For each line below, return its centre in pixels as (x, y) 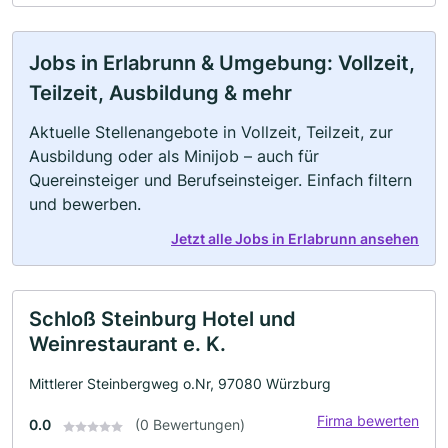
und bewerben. (85, 204)
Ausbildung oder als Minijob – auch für (174, 156)
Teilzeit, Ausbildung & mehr (160, 93)
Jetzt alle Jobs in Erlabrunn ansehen (295, 239)
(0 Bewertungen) (190, 425)
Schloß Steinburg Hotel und (162, 319)
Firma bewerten (368, 421)
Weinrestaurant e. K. (127, 344)
